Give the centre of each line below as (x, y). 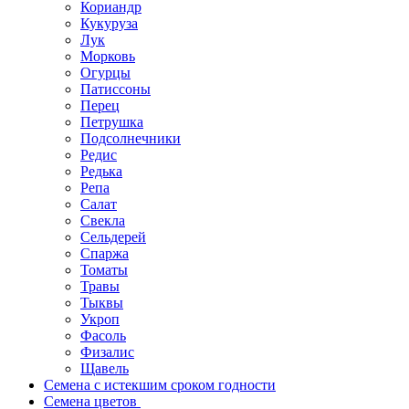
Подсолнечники (131, 139)
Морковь (108, 57)
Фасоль (103, 336)
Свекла (103, 221)
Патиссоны (115, 89)
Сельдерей (113, 237)
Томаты (104, 270)
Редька (101, 172)
